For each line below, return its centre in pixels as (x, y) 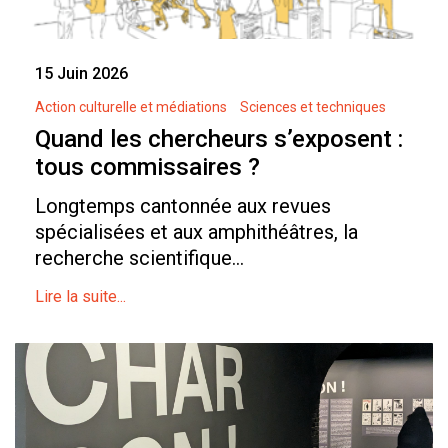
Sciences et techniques (313, 107)
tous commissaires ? (147, 167)
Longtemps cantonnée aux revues (183, 206)
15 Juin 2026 (81, 74)
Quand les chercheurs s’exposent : (219, 139)
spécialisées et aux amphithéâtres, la (196, 232)
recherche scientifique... (139, 258)
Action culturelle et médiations (131, 107)
